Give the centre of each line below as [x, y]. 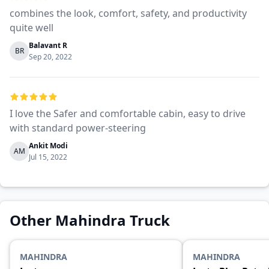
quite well [32, 28]
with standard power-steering [78, 128]
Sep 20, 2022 [50, 57]
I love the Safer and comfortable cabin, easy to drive [128, 113]
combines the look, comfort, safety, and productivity [128, 13]
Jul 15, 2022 [48, 157]
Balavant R [48, 45]
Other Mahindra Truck [90, 220]
